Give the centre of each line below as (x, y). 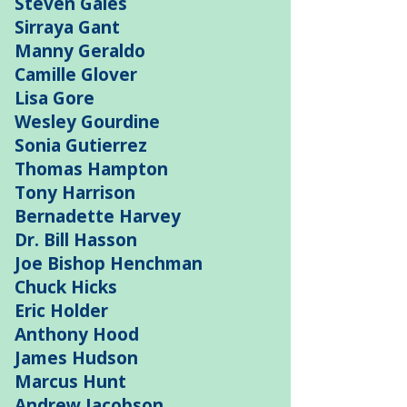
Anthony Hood (77, 334)
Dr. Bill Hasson (76, 240)
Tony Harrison (75, 193)
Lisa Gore (55, 98)
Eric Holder (61, 311)
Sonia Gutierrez (81, 145)
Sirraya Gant (67, 27)
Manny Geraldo (80, 51)
